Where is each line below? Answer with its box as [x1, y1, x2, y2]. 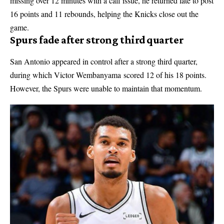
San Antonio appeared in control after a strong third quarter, [10, 56, 197, 67]
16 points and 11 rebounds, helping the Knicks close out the [10, 8, 198, 19]
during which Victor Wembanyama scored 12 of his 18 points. [10, 69, 206, 80]
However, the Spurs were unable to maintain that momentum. [10, 83, 202, 94]
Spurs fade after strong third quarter [10, 33, 184, 46]
